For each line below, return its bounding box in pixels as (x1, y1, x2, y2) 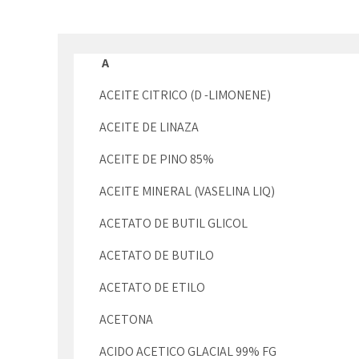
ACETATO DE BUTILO (99, 247, 214, 264)
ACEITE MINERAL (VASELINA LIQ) (99, 183, 275, 200)
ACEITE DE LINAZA (99, 119, 199, 135)
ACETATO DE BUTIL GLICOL (99, 215, 248, 232)
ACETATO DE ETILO (99, 279, 205, 296)
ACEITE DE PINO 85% (99, 151, 214, 167)
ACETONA (99, 311, 153, 328)
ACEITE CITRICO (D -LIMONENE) (99, 87, 271, 103)
